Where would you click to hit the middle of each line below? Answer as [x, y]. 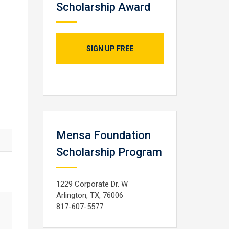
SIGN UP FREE [110, 49]
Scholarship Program [109, 152]
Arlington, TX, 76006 [89, 195]
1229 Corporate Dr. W [92, 184]
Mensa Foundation [103, 135]
